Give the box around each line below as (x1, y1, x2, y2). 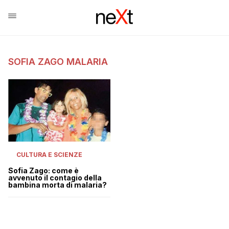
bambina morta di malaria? (8, 180, 107, 189)
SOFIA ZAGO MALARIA (8, 56, 108, 67)
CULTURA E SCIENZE (16, 150, 82, 158)
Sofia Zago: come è (8, 166, 79, 175)
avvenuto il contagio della (8, 173, 102, 182)
